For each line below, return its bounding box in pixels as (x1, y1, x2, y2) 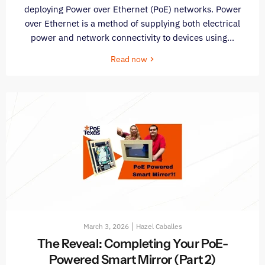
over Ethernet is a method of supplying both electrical (25, 18, 240, 30)
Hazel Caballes (135, 222, 182, 231)
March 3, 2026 (83, 222, 129, 231)
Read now (111, 54, 149, 65)
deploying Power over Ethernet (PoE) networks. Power (24, 4, 241, 15)
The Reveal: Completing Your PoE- (37, 236, 228, 251)
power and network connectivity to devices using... (31, 32, 234, 44)
